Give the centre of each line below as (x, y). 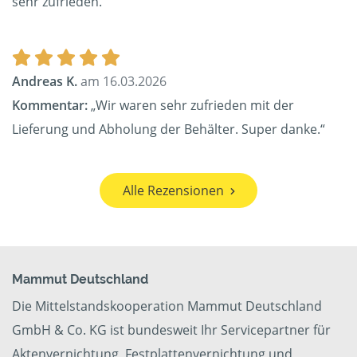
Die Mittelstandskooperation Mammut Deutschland (167, 306)
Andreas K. (45, 82)
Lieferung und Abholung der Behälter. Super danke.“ (169, 129)
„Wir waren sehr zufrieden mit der (191, 106)
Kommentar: (50, 106)
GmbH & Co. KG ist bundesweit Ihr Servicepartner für (171, 330)
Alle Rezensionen (173, 191)
